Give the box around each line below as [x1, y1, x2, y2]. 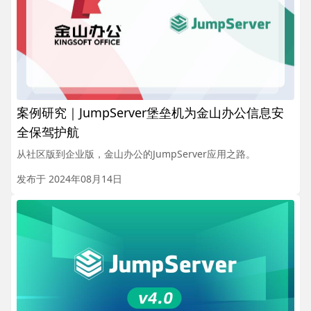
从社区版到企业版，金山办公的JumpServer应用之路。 [17, 146, 255, 160]
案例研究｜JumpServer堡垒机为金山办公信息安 [17, 103, 284, 121]
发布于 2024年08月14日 [17, 171, 122, 185]
